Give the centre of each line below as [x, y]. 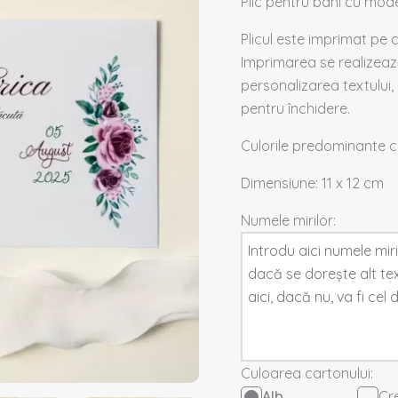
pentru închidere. [296, 108]
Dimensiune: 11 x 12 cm [313, 183]
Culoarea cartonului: [307, 373]
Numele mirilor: [289, 220]
